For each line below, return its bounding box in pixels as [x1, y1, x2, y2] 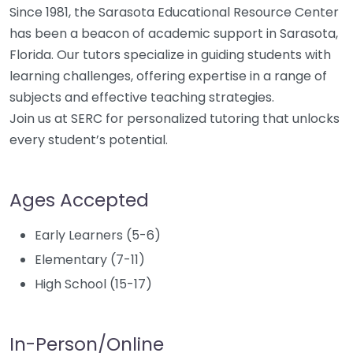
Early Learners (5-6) [35, 226, 161, 244]
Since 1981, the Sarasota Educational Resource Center [9, 3, 339, 21]
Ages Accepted [9, 187, 149, 213]
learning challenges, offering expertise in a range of [9, 67, 327, 85]
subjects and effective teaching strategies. [9, 88, 274, 106]
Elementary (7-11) [35, 251, 145, 269]
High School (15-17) [35, 275, 152, 293]
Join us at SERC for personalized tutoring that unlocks [9, 110, 340, 128]
